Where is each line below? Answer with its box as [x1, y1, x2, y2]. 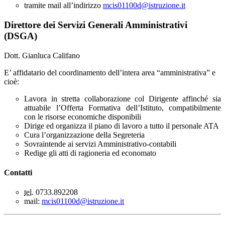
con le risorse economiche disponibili [24, 112, 141, 121]
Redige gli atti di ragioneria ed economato [24, 148, 156, 157]
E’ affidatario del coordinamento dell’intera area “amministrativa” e [4, 68, 215, 77]
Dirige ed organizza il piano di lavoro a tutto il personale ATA [24, 121, 219, 130]
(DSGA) [4, 31, 37, 41]
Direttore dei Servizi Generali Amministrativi [4, 20, 187, 30]
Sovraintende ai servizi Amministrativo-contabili [24, 139, 176, 148]
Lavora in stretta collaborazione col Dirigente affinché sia [24, 94, 221, 103]
